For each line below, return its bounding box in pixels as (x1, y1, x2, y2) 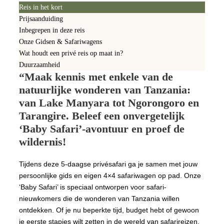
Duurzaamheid (19, 60, 60, 68)
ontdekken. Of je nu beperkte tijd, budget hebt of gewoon (19, 205, 199, 214)
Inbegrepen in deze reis (19, 26, 84, 34)
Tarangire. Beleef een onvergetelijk (19, 109, 184, 122)
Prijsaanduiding (19, 14, 63, 22)
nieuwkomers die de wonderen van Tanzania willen (19, 194, 179, 202)
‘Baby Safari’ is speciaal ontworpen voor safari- (19, 182, 166, 191)
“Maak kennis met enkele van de (19, 70, 173, 83)
